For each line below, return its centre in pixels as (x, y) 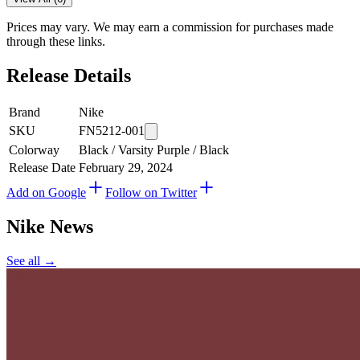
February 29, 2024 (126, 168)
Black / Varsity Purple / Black (154, 150)
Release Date (42, 168)
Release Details (69, 76)
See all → (31, 260)
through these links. (56, 42)
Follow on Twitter (151, 192)
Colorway (34, 150)
